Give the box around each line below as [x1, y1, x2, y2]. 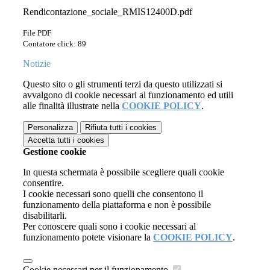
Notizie [23, 58, 51, 69]
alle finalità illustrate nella [23, 101, 122, 111]
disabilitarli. [23, 210, 67, 221]
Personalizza [28, 123, 73, 133]
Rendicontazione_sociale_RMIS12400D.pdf [23, 7, 192, 17]
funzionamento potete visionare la [23, 232, 153, 243]
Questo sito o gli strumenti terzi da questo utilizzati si [23, 79, 222, 90]
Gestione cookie [23, 146, 86, 157]
